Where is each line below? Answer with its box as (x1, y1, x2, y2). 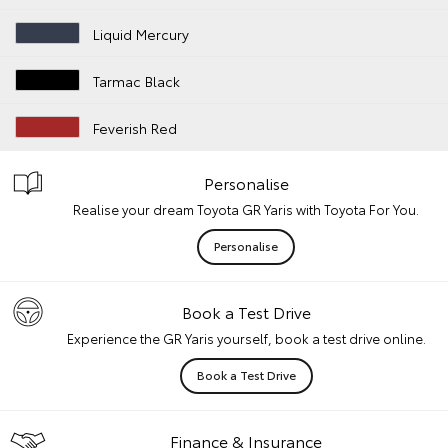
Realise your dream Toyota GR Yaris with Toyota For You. (73, 200, 419, 219)
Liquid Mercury (93, 24, 190, 45)
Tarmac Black (93, 71, 181, 92)
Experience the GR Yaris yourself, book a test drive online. (66, 329, 426, 348)
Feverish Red (93, 118, 178, 139)
